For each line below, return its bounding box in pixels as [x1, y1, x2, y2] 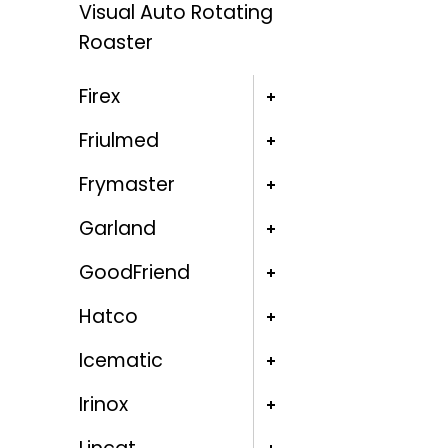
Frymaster [78, 171, 175, 199]
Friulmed [78, 127, 159, 155]
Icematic [78, 347, 163, 375]
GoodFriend [78, 259, 190, 287]
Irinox [78, 391, 128, 419]
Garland [78, 215, 156, 243]
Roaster [78, 29, 153, 57]
